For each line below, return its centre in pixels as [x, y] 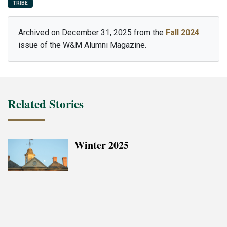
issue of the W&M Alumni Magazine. [82, 45]
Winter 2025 [102, 145]
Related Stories [46, 104]
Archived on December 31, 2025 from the [92, 33]
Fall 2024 [182, 33]
